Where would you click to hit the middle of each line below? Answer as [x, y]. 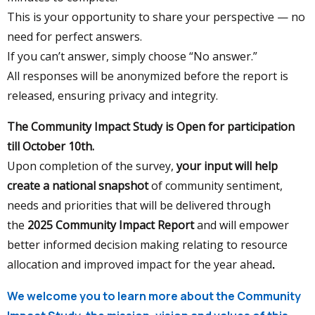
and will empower [243, 225]
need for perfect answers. [75, 36]
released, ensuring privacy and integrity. [112, 95]
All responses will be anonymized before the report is [148, 76]
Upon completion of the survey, [92, 166]
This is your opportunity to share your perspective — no [156, 17]
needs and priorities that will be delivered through [139, 205]
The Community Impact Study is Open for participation [151, 126]
